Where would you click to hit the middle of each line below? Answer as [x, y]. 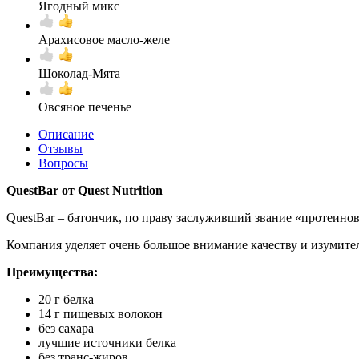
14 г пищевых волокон [101, 313]
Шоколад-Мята [79, 73]
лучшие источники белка [107, 342]
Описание [66, 134]
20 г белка [66, 299]
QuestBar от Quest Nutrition [85, 190]
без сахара [66, 328]
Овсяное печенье [85, 107]
